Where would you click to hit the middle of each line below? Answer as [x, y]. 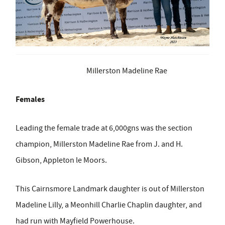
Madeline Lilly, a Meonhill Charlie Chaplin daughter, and [109, 205]
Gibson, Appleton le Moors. [61, 160]
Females [30, 99]
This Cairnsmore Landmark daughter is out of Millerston [110, 189]
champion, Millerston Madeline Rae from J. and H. [99, 144]
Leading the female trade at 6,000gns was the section [104, 128]
